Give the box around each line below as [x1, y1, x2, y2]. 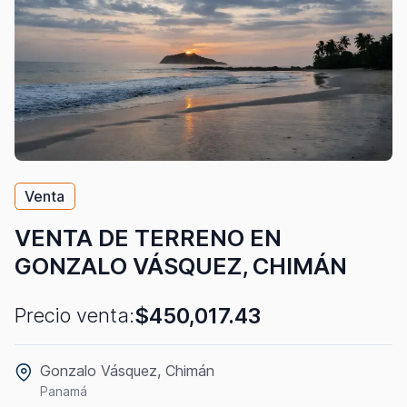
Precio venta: [15, 303, 134, 328]
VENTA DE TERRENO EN [15, 223, 282, 252]
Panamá [40, 382, 87, 399]
